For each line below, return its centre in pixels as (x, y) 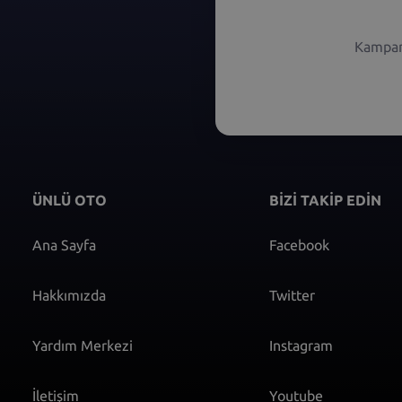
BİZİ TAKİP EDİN (326, 201)
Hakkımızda (69, 296)
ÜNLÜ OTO (70, 201)
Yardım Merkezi (83, 346)
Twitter (293, 296)
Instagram (301, 346)
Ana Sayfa (64, 245)
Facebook (300, 245)
